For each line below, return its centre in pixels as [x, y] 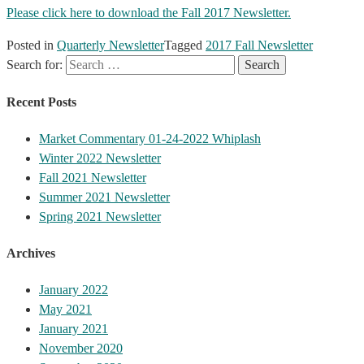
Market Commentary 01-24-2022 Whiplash [150, 138]
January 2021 [74, 329]
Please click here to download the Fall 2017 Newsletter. [149, 13]
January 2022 [74, 290]
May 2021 [65, 310]
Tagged [185, 45]
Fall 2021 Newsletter [93, 177]
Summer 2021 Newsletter [104, 197]
